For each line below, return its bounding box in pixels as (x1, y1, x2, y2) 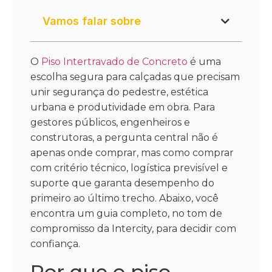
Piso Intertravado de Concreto (41, 56, 188, 68)
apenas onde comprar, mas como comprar (30, 147, 234, 159)
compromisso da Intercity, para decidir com (30, 223, 236, 235)
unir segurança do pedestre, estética (30, 86, 208, 98)
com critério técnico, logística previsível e (30, 162, 228, 174)
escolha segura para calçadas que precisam (30, 71, 240, 83)
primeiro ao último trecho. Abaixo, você (30, 192, 219, 205)
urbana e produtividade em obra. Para (30, 101, 215, 114)
